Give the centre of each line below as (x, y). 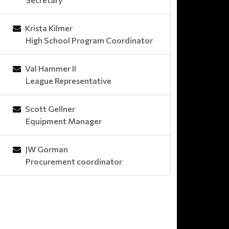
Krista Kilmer (49, 28)
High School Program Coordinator (89, 40)
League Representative (68, 80)
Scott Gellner (50, 108)
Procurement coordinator (74, 161)
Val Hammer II (51, 68)
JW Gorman (47, 149)
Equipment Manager (64, 121)
